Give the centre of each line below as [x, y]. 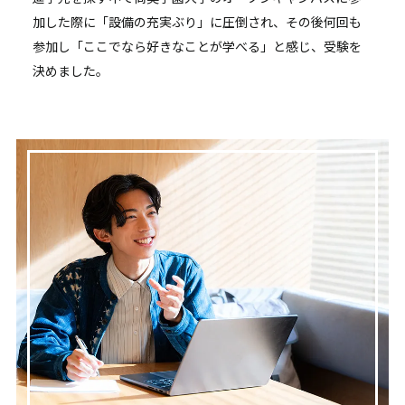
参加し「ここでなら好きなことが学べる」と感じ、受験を [197, 47]
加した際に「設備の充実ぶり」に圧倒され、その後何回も [197, 22]
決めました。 [70, 71]
